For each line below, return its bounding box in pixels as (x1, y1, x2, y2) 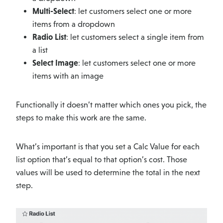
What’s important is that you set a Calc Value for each (16, 142, 200, 152)
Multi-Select (32, 6, 74, 16)
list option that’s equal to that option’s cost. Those (16, 155, 187, 165)
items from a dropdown (32, 19, 115, 29)
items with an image (32, 71, 104, 81)
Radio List (32, 32, 66, 42)
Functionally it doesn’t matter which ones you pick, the (16, 100, 207, 110)
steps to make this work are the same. (16, 113, 146, 123)
